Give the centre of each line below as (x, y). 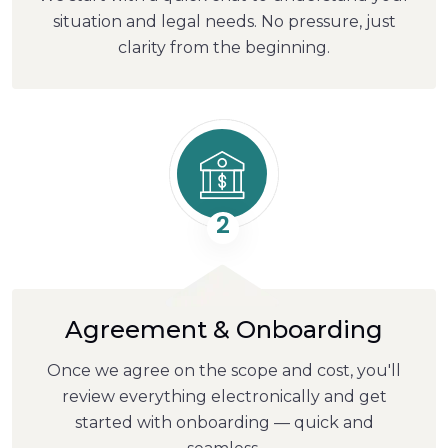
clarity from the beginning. (224, 47)
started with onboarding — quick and (224, 422)
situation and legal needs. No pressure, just (224, 21)
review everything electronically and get (224, 396)
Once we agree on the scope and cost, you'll (224, 370)
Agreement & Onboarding (224, 329)
